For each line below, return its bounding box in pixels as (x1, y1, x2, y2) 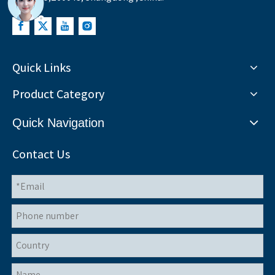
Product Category (12, 85, 104, 102)
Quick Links (12, 59, 71, 76)
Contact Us (12, 145, 70, 162)
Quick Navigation (12, 115, 104, 130)
